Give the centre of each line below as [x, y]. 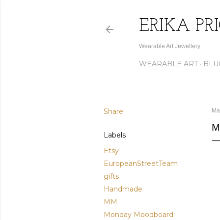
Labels [115, 135]
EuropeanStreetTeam [141, 164]
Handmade [123, 189]
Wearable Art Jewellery [170, 46]
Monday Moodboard [138, 215]
